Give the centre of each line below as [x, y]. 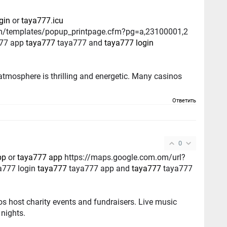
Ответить [184, 100]
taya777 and [80, 43]
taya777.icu [43, 20]
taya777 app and [100, 168]
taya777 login [129, 43]
